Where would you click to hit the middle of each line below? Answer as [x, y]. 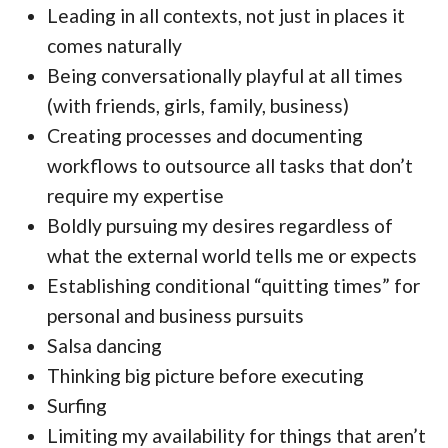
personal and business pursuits [176, 316]
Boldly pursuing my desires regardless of [220, 226]
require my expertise [136, 196]
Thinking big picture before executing [206, 376]
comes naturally [115, 46]
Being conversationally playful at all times [225, 76]
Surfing [77, 406]
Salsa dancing [105, 346]
